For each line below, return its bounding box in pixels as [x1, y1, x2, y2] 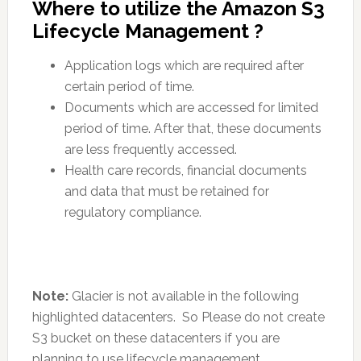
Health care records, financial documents [64, 163, 307, 178]
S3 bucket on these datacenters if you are [31, 330, 280, 346]
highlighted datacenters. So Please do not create [31, 309, 325, 325]
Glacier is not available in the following [68, 288, 299, 304]
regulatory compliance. [64, 205, 201, 220]
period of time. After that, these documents [64, 121, 322, 136]
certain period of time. [64, 79, 194, 94]
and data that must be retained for [64, 184, 269, 199]
